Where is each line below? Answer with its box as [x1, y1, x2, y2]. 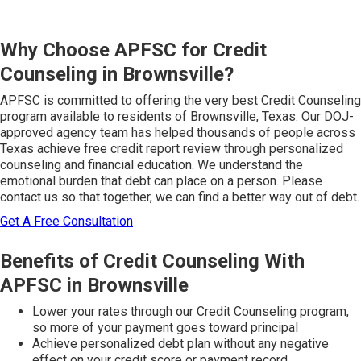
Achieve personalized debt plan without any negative [32, 335, 329, 351]
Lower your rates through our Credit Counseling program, [32, 303, 349, 319]
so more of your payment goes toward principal [32, 319, 298, 335]
